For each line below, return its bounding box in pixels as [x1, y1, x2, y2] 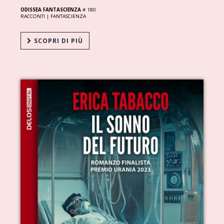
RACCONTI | [20, 12, 51, 19]
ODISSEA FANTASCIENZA [20, 6, 81, 13]
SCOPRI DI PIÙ [32, 36, 83, 45]
